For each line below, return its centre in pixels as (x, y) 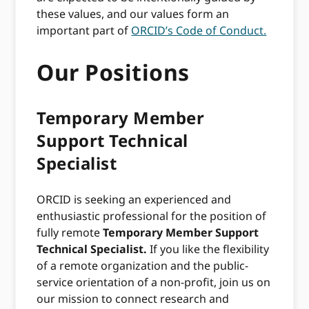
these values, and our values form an (133, 14)
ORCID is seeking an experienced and (134, 199)
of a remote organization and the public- (143, 265)
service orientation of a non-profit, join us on (154, 282)
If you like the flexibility (208, 249)
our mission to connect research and (133, 298)
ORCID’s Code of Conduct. (199, 31)
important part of (84, 31)
